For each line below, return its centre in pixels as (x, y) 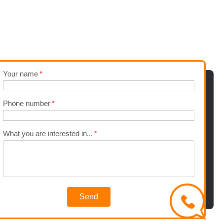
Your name (20, 74)
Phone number (27, 103)
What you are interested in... (48, 133)
